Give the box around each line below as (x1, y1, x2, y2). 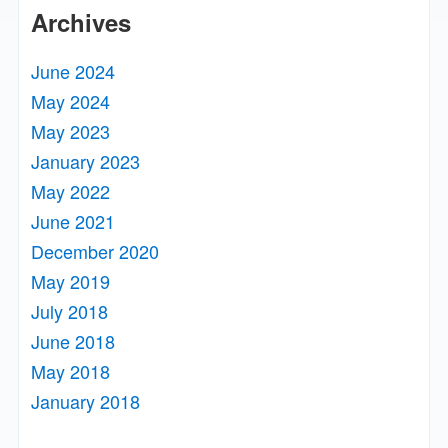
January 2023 (31, 148, 141, 175)
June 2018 (31, 328, 116, 355)
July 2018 (31, 298, 109, 325)
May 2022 (31, 178, 111, 205)
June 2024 (31, 58, 116, 85)
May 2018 (31, 358, 111, 385)
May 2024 (31, 88, 111, 115)
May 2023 (31, 118, 111, 145)
